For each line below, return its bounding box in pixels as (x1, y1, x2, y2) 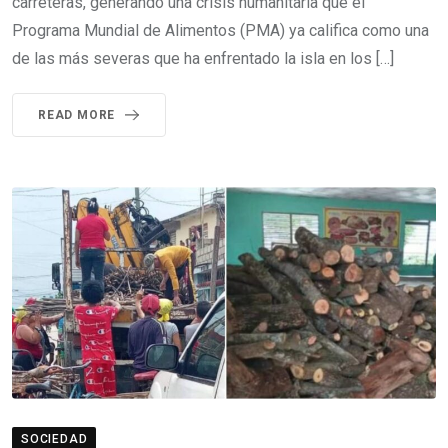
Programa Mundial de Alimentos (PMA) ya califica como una (12, 21, 429, 40)
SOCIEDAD (21, 432, 88, 446)
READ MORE (38, 108, 116, 122)
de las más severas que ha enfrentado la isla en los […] (12, 49, 394, 68)
